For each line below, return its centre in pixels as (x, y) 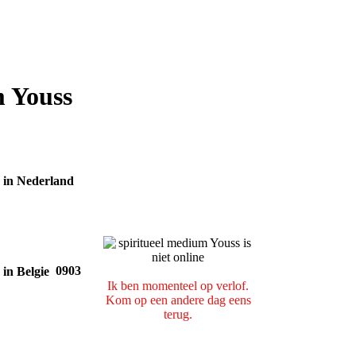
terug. (178, 314)
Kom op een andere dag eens (178, 300)
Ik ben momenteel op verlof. (178, 285)
